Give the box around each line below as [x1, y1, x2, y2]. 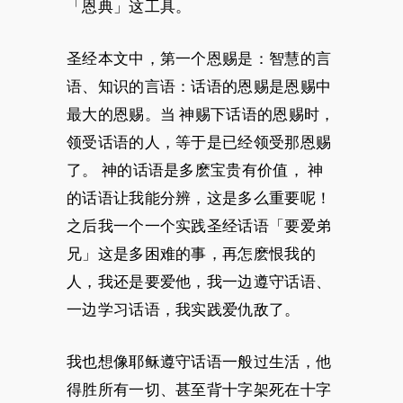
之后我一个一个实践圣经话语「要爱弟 [67, 215, 332, 237]
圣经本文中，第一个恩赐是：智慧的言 [67, 48, 332, 69]
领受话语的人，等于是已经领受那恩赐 [67, 131, 332, 153]
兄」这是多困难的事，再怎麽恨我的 [67, 243, 316, 264]
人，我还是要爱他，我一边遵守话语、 [67, 271, 332, 292]
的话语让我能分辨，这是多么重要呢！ [67, 187, 332, 209]
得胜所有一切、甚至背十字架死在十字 [67, 379, 332, 400]
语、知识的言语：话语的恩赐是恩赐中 [67, 76, 332, 97]
